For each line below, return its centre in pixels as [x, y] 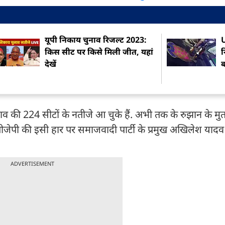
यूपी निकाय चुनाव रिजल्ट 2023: [96, 40]
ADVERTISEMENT [32, 163]
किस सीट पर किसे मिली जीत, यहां [99, 52]
